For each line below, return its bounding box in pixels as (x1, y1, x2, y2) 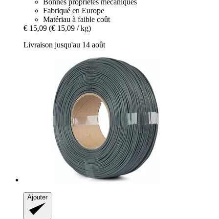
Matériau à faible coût (43, 15, 110, 24)
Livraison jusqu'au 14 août (23, 41, 105, 49)
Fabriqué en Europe (43, 6, 104, 15)
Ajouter (27, 194, 47, 201)
